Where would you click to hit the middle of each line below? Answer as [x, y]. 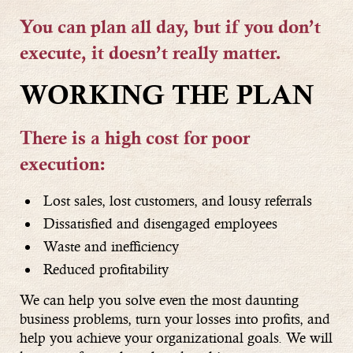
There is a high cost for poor [135, 140]
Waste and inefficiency [111, 246]
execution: [63, 166]
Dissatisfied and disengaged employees [160, 223]
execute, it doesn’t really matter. [150, 55]
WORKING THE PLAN [167, 98]
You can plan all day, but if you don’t [170, 29]
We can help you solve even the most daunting [159, 299]
